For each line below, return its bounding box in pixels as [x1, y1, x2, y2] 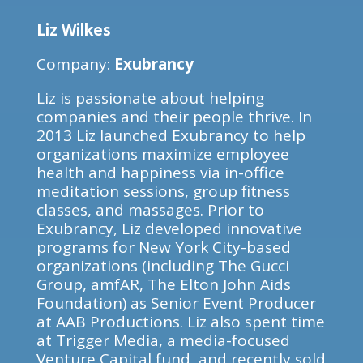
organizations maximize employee [36, 143, 289, 164]
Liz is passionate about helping [36, 88, 264, 109]
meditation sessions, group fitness [36, 181, 290, 202]
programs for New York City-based [36, 237, 291, 258]
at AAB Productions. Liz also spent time [36, 311, 325, 332]
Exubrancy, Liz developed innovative [36, 218, 302, 239]
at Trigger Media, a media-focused [36, 330, 290, 351]
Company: [36, 53, 114, 75]
